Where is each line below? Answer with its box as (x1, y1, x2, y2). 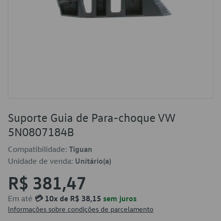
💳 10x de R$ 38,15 (35, 193, 101, 203)
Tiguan (69, 144, 92, 154)
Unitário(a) (75, 156, 111, 166)
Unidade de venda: (8, 156, 75, 166)
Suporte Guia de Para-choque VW (8, 110, 175, 125)
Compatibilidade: (8, 144, 69, 154)
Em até (8, 193, 35, 203)
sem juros (101, 193, 137, 203)
